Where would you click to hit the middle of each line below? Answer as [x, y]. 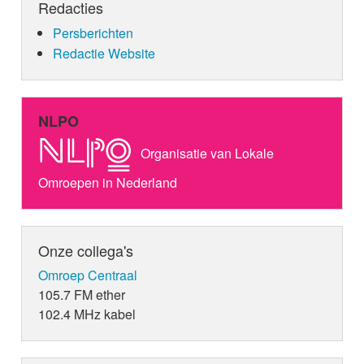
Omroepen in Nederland [108, 183]
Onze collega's [86, 251]
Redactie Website [104, 54]
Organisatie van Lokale [206, 153]
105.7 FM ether [82, 295]
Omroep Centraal [88, 275]
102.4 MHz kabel [87, 314]
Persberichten [93, 33]
